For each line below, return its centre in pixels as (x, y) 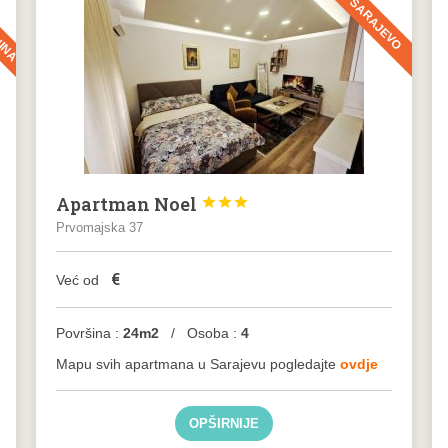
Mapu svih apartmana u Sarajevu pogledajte (197, 364)
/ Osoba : (199, 333)
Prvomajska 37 (99, 227)
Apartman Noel (128, 204)
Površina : (87, 333)
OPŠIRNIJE (223, 423)
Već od (79, 280)
